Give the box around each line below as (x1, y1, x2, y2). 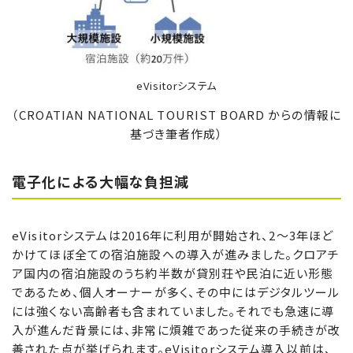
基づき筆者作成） (129, 125, 224, 143)
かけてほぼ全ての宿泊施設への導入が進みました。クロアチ (12, 245, 340, 262)
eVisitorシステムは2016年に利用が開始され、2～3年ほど (12, 226, 334, 243)
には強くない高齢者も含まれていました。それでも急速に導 (12, 302, 335, 319)
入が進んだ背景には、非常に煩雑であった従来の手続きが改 (12, 321, 341, 338)
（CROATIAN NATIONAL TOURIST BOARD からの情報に (12, 106, 341, 124)
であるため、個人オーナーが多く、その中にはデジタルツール (12, 283, 340, 300)
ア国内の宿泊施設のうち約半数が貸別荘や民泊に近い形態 (12, 264, 334, 281)
